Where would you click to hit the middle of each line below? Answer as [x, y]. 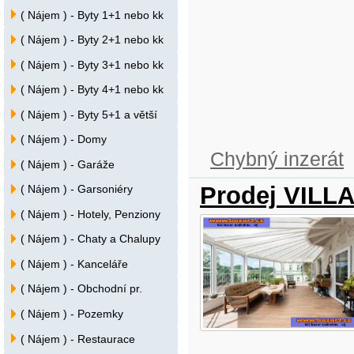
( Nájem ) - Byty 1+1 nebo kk [92, 15]
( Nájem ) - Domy [64, 139]
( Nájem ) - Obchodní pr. [81, 289]
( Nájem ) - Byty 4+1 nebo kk [92, 90]
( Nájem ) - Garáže [68, 164]
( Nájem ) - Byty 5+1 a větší [89, 114]
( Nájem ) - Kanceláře [74, 264]
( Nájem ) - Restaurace [78, 339]
